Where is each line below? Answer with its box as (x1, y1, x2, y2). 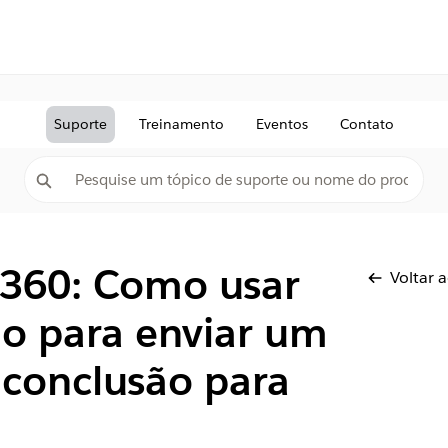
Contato (340, 115, 394, 133)
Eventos (256, 115, 308, 133)
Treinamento (139, 115, 224, 133)
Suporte (54, 115, 107, 133)
